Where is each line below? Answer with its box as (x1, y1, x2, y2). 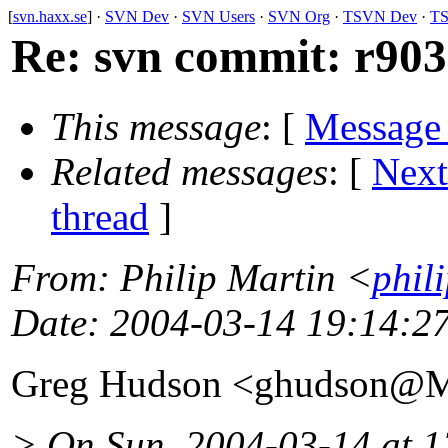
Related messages (51, 150, 328, 194)
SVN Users (182, 8, 255, 25)
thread (51, 195, 149, 239)
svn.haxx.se (13, 8, 87, 25)
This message (51, 105, 261, 149)
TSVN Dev (343, 8, 417, 25)
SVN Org (268, 8, 330, 25)
